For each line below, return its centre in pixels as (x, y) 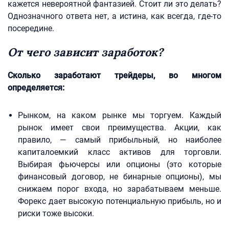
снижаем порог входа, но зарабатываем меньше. (120, 189)
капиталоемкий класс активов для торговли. (120, 152)
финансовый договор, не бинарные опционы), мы (120, 177)
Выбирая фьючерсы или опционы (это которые (120, 164)
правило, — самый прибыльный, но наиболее (120, 140)
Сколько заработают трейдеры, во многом (114, 75)
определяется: (36, 88)
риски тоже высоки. (56, 213)
